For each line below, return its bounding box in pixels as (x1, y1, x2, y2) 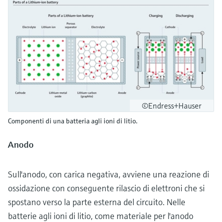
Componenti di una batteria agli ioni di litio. (8, 116, 138, 125)
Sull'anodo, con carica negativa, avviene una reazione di (8, 168, 209, 180)
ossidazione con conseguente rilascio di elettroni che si (8, 182, 205, 194)
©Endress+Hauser (142, 100, 202, 111)
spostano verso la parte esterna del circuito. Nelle (8, 196, 185, 208)
